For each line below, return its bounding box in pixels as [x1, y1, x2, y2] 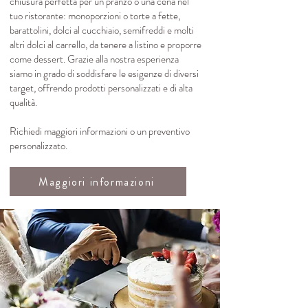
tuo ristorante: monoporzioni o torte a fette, [10, 8, 180, 24]
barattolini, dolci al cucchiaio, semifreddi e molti [10, 23, 194, 38]
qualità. [10, 95, 37, 111]
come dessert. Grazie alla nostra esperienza [10, 52, 179, 67]
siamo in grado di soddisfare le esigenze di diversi [10, 66, 199, 82]
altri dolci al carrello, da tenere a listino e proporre [10, 37, 201, 53]
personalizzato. [10, 138, 67, 154]
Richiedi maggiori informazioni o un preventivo [10, 124, 190, 140]
